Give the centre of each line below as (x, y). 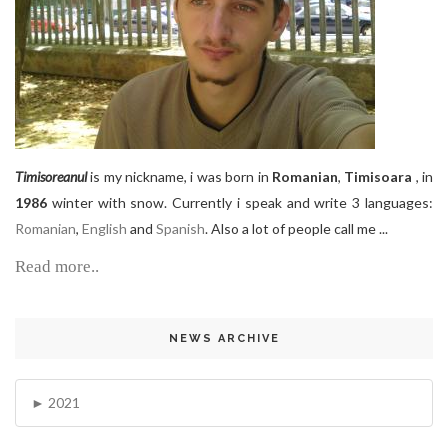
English (106, 229)
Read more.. (57, 267)
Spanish (180, 229)
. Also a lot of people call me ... (296, 229)
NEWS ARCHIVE (224, 339)
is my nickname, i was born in (181, 177)
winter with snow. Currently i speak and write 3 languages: (240, 203)
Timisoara (378, 177)
